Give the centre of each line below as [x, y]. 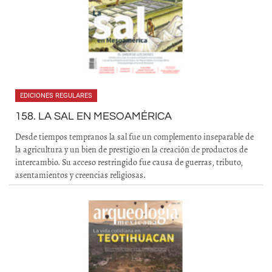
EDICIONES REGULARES [56, 96]
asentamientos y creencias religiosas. [80, 175]
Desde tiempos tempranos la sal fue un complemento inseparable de [134, 137]
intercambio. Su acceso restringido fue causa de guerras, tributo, [129, 162]
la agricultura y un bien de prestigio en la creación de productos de [131, 150]
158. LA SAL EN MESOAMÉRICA [93, 116]
